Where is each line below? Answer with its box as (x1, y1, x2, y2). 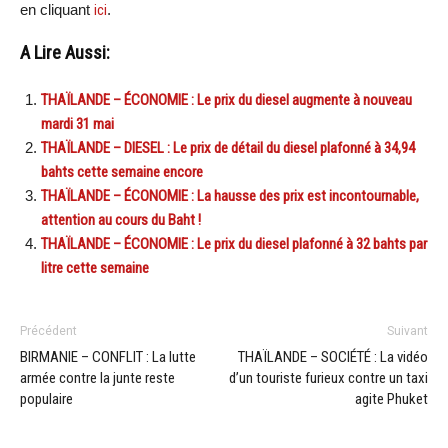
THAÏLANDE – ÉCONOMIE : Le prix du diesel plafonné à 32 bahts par (41, 234, 427, 253)
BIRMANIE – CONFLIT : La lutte (20, 347, 196, 366)
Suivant (387, 323, 428, 338)
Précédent (20, 323, 77, 338)
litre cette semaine (41, 258, 149, 277)
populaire (20, 389, 73, 408)
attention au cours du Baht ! (41, 210, 201, 229)
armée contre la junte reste (20, 368, 175, 387)
